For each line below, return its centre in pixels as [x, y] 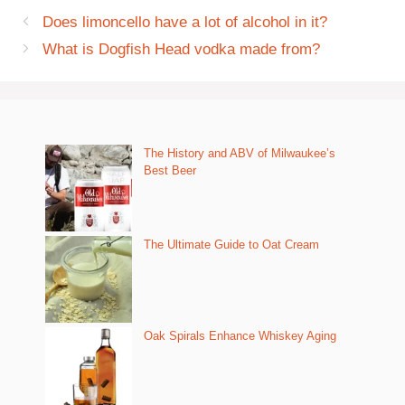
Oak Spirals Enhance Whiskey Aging [240, 336]
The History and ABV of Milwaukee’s [240, 153]
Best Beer [170, 170]
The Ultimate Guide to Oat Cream [231, 245]
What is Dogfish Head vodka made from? [182, 49]
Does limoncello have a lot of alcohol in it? [185, 22]
